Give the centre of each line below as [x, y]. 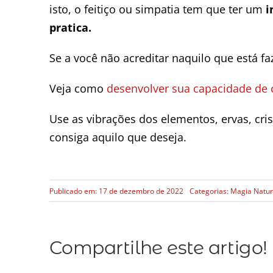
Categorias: [210, 191]
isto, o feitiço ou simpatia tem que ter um [157, 9]
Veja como [78, 89]
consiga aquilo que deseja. [118, 137]
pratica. [70, 28]
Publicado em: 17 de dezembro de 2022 [116, 191]
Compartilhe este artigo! [158, 247]
